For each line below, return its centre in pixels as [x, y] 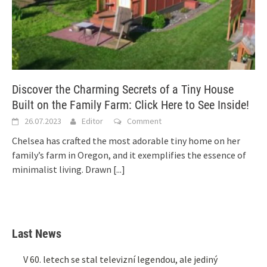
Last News [37, 234]
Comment [144, 121]
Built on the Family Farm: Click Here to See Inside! [131, 105]
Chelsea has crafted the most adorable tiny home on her [126, 141]
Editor [92, 121]
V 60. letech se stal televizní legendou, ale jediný [121, 260]
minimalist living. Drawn [63, 170]
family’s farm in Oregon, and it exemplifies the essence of [129, 155]
